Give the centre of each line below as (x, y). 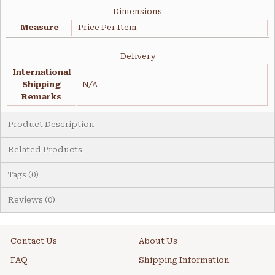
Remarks (41, 97)
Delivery (137, 56)
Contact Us (34, 241)
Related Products (45, 150)
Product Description (51, 125)
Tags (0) (23, 175)
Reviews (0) (32, 200)
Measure (39, 28)
